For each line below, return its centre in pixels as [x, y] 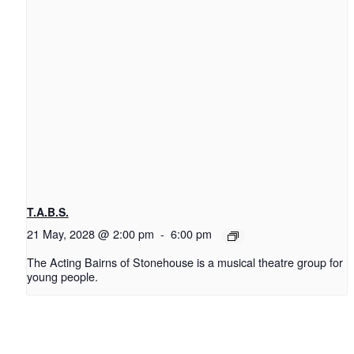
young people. [62, 277]
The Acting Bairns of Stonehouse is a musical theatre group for [185, 262]
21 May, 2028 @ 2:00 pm [90, 234]
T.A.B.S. [47, 212]
